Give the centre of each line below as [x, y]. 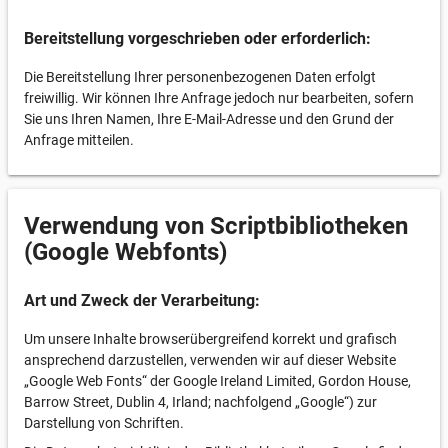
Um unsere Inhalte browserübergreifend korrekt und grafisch [210, 339]
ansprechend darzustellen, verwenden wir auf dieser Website [210, 360]
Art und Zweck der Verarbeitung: [142, 300]
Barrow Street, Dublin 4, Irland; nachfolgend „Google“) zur [200, 402]
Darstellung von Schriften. [104, 423]
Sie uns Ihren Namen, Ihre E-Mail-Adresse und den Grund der [209, 119]
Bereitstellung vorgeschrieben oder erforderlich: [197, 38]
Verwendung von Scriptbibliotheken [216, 226]
